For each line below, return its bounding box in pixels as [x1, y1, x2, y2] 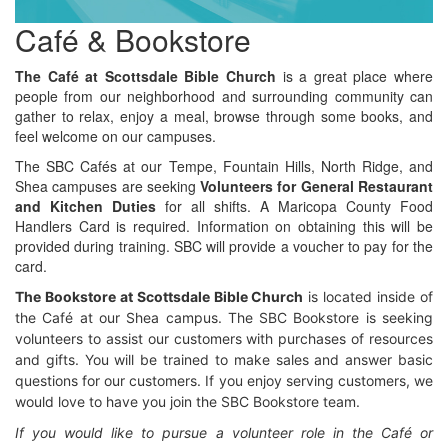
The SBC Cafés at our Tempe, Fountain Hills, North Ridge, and [15, 156, 433, 177]
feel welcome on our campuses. [15, 126, 216, 147]
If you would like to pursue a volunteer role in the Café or [15, 424, 433, 442]
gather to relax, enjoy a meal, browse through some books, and [15, 106, 433, 127]
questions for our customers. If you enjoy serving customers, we [15, 372, 433, 390]
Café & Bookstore [15, 18, 251, 62]
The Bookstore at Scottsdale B [15, 288, 223, 306]
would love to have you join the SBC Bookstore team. [15, 393, 360, 411]
